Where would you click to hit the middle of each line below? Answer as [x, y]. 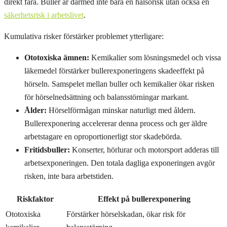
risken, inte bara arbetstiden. [69, 176]
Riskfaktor [35, 199]
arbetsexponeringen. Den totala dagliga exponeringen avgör [120, 163]
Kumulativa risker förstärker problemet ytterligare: [84, 36]
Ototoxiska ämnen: [57, 58]
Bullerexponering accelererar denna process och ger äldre [116, 124]
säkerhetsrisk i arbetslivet [44, 15]
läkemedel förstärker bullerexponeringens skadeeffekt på [114, 71]
